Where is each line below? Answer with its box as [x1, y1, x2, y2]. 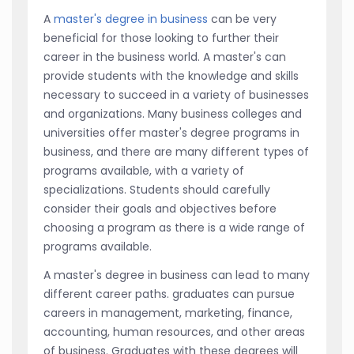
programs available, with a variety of [43, 162, 244, 179]
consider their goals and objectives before [43, 200, 277, 217]
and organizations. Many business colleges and [43, 105, 302, 122]
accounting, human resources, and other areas [43, 323, 305, 340]
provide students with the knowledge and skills [43, 67, 299, 84]
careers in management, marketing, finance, [43, 304, 292, 321]
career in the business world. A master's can [43, 48, 286, 65]
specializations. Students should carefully [43, 181, 270, 198]
